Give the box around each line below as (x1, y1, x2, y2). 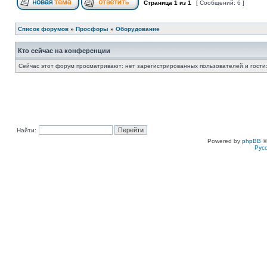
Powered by (207, 138, 242, 144)
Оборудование (116, 26, 160, 32)
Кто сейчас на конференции (18, 47, 110, 54)
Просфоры (76, 26, 108, 32)
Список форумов (18, 26, 69, 32)
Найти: (17, 127, 36, 133)
